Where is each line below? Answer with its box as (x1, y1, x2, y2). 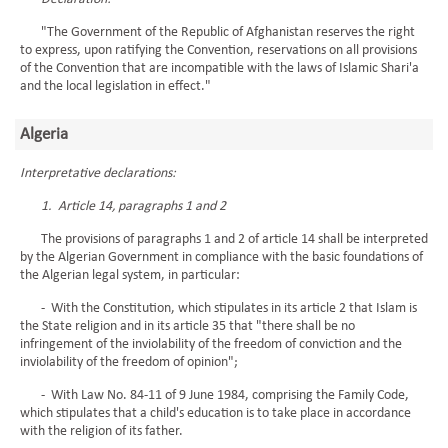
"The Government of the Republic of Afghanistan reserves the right (20, 25, 415, 40)
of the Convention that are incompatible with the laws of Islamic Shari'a (20, 61, 419, 76)
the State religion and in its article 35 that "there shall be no (20, 319, 355, 334)
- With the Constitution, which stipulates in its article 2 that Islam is (20, 301, 417, 316)
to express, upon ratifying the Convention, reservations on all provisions (20, 43, 417, 58)
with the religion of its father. (20, 424, 183, 439)
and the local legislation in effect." (20, 79, 211, 94)
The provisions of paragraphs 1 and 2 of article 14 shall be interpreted (20, 232, 428, 247)
